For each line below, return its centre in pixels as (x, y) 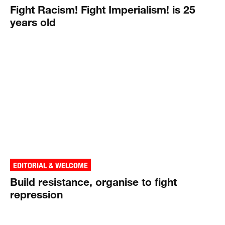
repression (36, 194)
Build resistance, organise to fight (93, 182)
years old (33, 22)
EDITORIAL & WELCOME (50, 165)
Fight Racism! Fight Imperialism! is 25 (103, 9)
